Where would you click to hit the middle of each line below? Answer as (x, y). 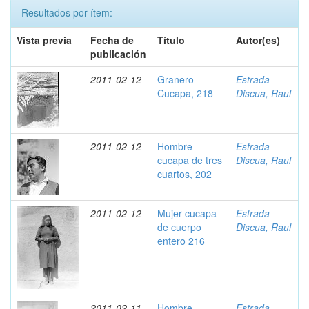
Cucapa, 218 (185, 93)
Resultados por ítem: (67, 12)
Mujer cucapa (187, 213)
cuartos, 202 (185, 174)
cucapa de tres (190, 160)
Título (171, 40)
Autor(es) (258, 40)
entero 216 (181, 241)
